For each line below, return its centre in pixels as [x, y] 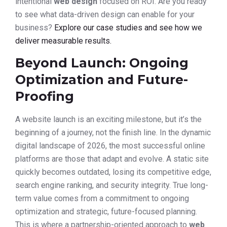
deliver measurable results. [63, 41]
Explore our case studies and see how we [128, 27]
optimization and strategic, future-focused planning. [106, 212]
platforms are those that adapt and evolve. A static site [112, 159]
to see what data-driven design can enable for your [105, 14]
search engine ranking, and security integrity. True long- [112, 185]
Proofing [45, 97]
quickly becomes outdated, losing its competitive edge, [113, 172]
